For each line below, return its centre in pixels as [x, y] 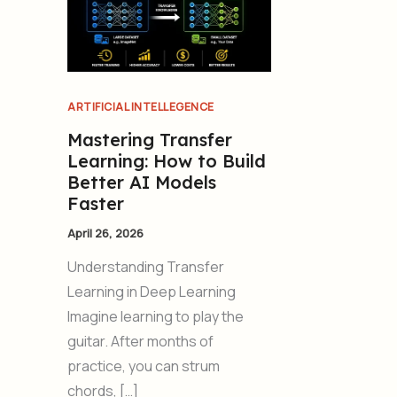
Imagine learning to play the [156, 317]
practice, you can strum [144, 366]
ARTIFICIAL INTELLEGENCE [141, 106]
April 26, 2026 [105, 233]
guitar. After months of [140, 342]
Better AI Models [142, 182]
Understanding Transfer [146, 267]
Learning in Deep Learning [152, 292]
